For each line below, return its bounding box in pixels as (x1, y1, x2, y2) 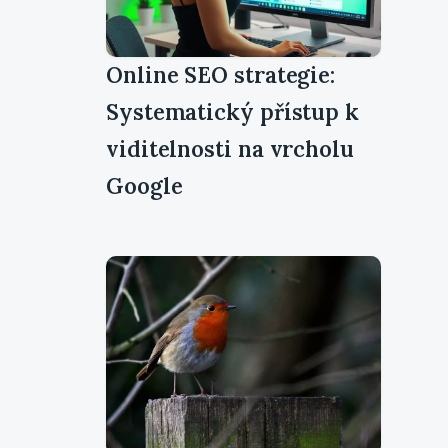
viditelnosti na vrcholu (106, 134, 354, 163)
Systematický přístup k (106, 97, 360, 126)
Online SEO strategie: (106, 60, 336, 89)
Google (106, 171, 183, 200)
